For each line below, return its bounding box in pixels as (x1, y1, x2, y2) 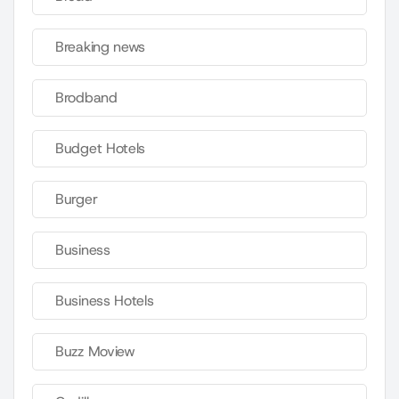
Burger (55, 190, 98, 209)
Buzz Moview (55, 342, 135, 362)
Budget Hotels (55, 139, 146, 159)
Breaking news (55, 37, 146, 57)
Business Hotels (55, 291, 154, 311)
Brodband (55, 88, 118, 108)
